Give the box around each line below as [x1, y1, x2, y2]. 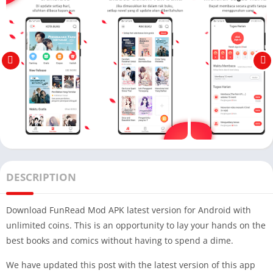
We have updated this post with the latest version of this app [6, 259, 255, 271]
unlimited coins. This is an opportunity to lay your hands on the [6, 219, 266, 232]
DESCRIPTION [6, 170, 76, 185]
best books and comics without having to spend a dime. [6, 235, 233, 247]
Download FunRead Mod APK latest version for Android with [6, 204, 251, 216]
